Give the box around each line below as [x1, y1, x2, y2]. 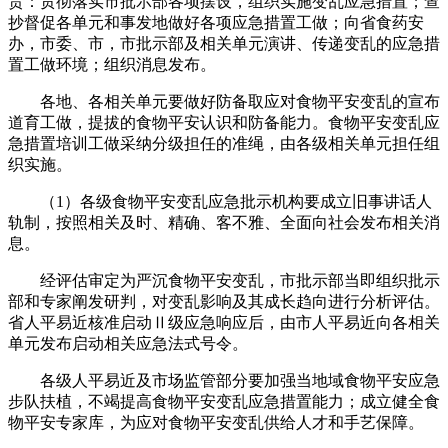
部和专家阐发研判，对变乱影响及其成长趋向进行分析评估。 [8, 292, 440, 310]
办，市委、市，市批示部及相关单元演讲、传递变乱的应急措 [8, 34, 440, 52]
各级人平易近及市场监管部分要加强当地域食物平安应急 [8, 371, 440, 389]
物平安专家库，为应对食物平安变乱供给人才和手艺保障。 [8, 413, 424, 431]
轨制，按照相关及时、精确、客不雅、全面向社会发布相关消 [8, 213, 440, 231]
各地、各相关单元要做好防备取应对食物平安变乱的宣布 [8, 92, 440, 110]
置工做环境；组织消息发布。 [8, 55, 216, 73]
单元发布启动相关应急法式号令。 [8, 334, 248, 352]
